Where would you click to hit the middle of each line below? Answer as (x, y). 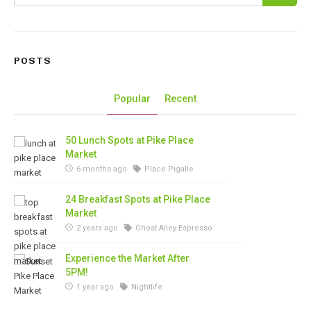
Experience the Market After (127, 258)
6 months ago (102, 169)
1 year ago (95, 287)
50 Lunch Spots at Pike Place (129, 140)
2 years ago (97, 228)
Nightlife (146, 287)
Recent (181, 99)
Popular (132, 99)
